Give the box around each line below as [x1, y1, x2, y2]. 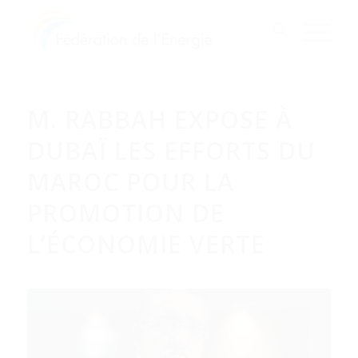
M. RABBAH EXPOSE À [26, 103, 292, 136]
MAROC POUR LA [26, 165, 234, 198]
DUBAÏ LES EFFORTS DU [26, 134, 316, 167]
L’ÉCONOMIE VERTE [26, 228, 265, 261]
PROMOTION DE [26, 197, 225, 229]
